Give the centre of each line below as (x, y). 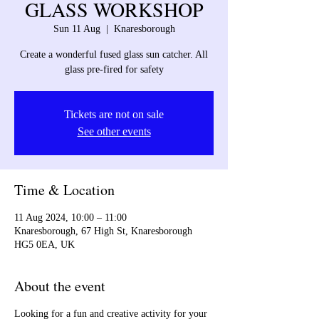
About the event (60, 286)
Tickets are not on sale (114, 115)
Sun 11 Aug (77, 29)
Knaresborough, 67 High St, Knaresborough (103, 231)
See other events (114, 132)
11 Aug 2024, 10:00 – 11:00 (70, 218)
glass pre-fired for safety (114, 70)
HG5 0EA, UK (45, 245)
